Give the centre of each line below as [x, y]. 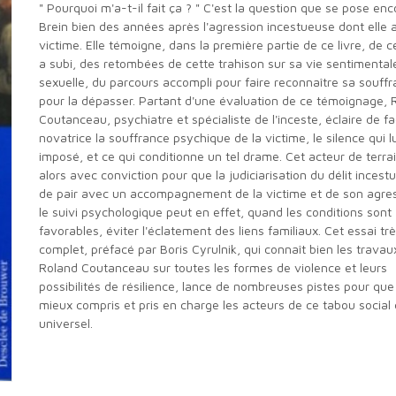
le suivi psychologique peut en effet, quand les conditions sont [215, 212]
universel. [66, 323]
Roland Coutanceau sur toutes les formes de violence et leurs [213, 267]
